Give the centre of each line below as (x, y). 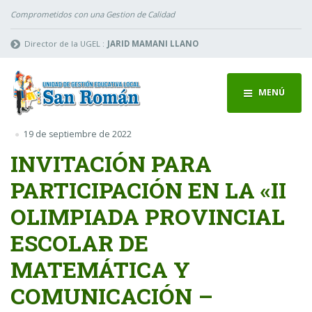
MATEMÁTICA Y (100, 269)
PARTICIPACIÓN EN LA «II (148, 189)
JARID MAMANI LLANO (153, 43)
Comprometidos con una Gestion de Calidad (93, 14)
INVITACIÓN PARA (111, 163)
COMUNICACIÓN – (112, 295)
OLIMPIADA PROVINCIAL (148, 216)
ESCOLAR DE (79, 242)
